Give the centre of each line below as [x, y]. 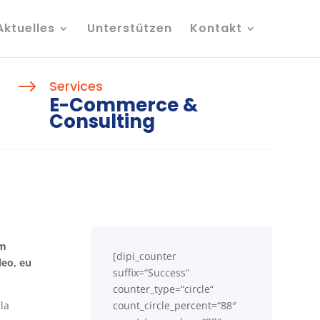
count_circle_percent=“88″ [175, 305]
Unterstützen [129, 28]
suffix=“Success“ [151, 272]
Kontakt [216, 28]
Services [76, 86]
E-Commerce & [124, 105]
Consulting [102, 121]
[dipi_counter [145, 256]
